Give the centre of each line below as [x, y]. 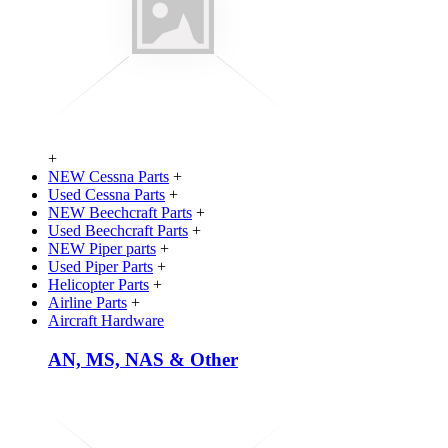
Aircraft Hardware [106, 320]
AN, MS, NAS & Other [143, 359]
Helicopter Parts [98, 284]
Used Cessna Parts [106, 194]
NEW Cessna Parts [108, 176]
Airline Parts [87, 302]
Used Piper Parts [100, 266]
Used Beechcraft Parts [118, 230]
